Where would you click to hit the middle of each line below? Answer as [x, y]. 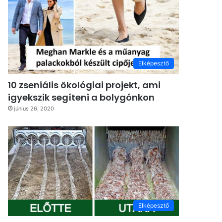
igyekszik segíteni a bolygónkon [82, 98]
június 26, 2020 [34, 109]
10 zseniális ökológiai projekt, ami [84, 85]
